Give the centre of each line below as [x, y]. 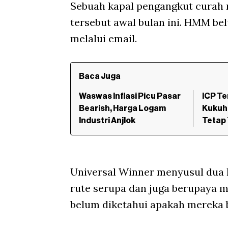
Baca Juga [100, 77]
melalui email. [104, 39]
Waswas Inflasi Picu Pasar [130, 96]
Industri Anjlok [107, 121]
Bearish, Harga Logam [122, 109]
